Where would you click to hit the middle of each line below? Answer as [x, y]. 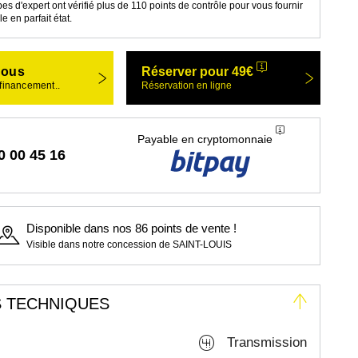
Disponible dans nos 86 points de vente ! [131, 228]
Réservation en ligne [187, 86]
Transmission [267, 342]
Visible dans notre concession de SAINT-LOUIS [129, 245]
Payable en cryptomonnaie [205, 139]
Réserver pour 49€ [198, 72]
